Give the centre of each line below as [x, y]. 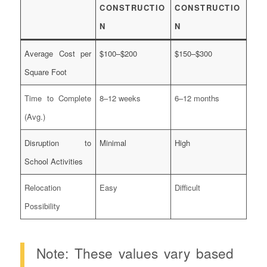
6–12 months [197, 98]
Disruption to [58, 142]
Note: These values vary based [135, 253]
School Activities [54, 161]
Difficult [188, 187]
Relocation [43, 187]
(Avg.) [35, 116]
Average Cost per [58, 53]
